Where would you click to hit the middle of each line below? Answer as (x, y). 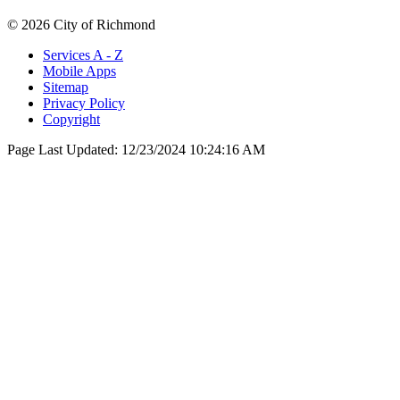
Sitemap (66, 87)
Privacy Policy (84, 104)
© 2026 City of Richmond (81, 25)
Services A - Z (83, 55)
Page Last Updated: (64, 150)
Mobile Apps (79, 71)
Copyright (71, 120)
